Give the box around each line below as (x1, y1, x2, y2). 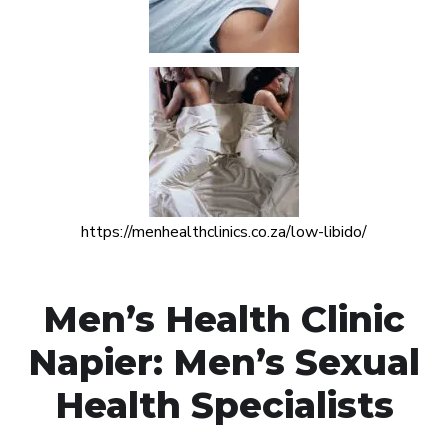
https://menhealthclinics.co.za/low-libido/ (81, 220, 367, 243)
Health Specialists (54, 382, 394, 427)
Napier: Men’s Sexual (28, 339, 420, 384)
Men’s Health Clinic (43, 296, 405, 341)
